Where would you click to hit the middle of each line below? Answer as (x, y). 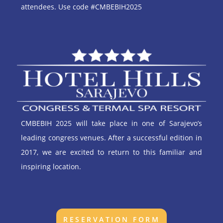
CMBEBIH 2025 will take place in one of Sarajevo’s (111, 123)
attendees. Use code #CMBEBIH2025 (82, 7)
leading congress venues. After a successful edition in (111, 138)
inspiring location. (51, 167)
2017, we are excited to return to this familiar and (111, 152)
